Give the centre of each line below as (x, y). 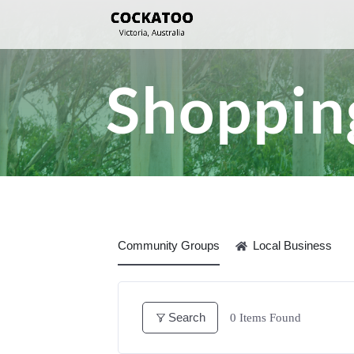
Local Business (293, 246)
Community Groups (169, 246)
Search (187, 318)
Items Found (269, 317)
